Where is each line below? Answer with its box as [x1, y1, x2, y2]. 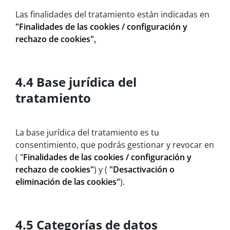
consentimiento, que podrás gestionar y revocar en [15, 139, 214, 151]
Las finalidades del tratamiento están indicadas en [15, 9, 209, 21]
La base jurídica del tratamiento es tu [15, 127, 159, 139]
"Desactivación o [109, 164, 175, 176]
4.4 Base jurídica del [15, 73, 137, 91]
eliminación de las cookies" [15, 176, 120, 188]
